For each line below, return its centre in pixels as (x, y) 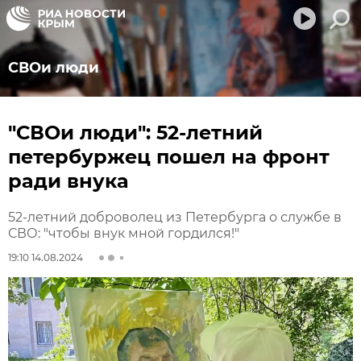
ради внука (68, 181)
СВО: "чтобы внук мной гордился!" (124, 233)
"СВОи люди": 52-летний (135, 133)
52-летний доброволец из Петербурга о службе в (175, 217)
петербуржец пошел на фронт (169, 157)
